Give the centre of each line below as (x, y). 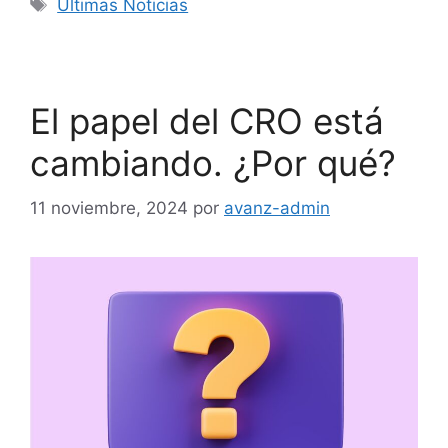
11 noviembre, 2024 (109, 207)
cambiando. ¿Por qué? (213, 163)
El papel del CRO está (207, 121)
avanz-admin (277, 207)
